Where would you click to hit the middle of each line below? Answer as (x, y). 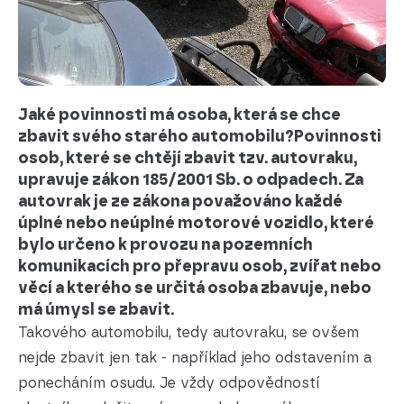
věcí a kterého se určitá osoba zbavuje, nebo (195, 288)
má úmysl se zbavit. (96, 309)
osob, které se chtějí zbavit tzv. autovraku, (188, 158)
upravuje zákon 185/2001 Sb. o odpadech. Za (191, 179)
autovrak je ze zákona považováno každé (180, 201)
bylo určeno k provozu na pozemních (165, 244)
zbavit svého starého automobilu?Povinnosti (200, 136)
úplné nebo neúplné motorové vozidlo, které (196, 223)
